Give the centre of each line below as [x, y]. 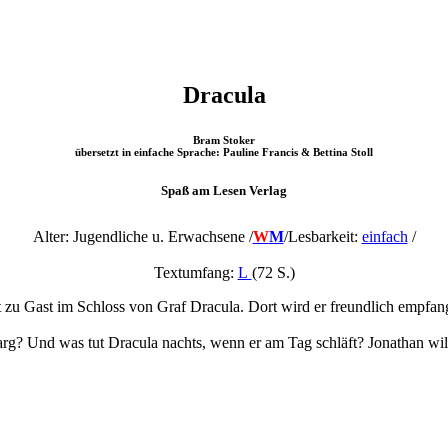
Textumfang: [195, 273]
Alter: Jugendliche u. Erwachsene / [142, 237]
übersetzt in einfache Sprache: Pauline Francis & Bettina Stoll [224, 151]
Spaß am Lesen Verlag [224, 190]
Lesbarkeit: [324, 237]
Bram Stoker [224, 139]
